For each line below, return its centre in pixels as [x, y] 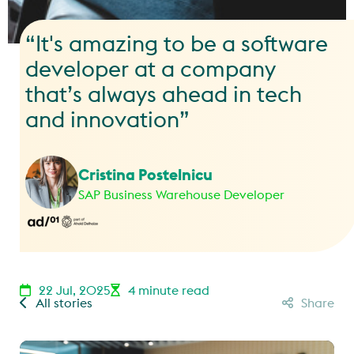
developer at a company [151, 69]
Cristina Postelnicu [145, 174]
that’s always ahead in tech [164, 94]
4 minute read [169, 290]
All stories [64, 303]
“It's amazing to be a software [177, 43]
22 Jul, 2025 [75, 290]
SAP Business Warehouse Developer [181, 194]
